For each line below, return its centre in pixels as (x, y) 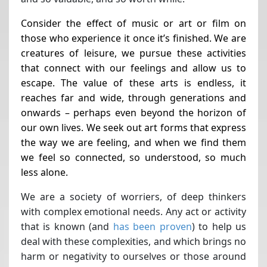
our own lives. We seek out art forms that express (133, 127)
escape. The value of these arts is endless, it (133, 83)
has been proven (152, 226)
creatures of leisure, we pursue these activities (133, 53)
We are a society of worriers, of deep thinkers (133, 196)
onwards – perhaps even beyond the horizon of (133, 112)
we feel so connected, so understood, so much (133, 157)
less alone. (44, 172)
